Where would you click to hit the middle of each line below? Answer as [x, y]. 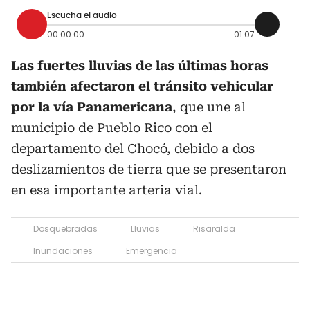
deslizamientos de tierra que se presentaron [149, 169]
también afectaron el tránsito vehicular [142, 86]
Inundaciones [63, 251]
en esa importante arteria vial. [107, 190]
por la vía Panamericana [92, 107]
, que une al [209, 107]
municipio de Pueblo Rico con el [112, 128]
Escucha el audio [82, 15]
